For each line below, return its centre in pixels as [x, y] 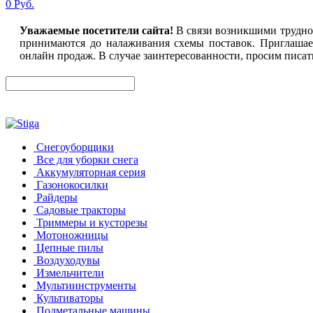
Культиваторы [70, 298]
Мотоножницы [72, 235]
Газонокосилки [72, 185]
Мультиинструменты [86, 285]
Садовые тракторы [81, 210]
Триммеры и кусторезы [92, 223]
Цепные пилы [70, 248]
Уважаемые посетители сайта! [97, 30]
